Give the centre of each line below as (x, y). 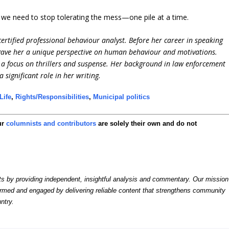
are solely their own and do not (147, 124)
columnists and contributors (51, 124)
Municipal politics (122, 97)
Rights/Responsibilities (52, 97)
